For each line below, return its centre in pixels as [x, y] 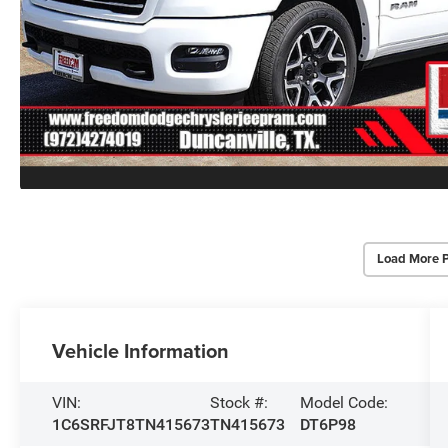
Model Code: [344, 402]
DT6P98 [328, 424]
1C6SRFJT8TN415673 [131, 424]
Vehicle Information [141, 350]
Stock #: [239, 402]
